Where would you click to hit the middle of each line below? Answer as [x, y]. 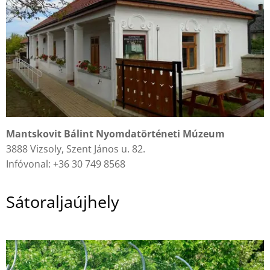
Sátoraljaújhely [63, 201]
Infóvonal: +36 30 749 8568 [67, 164]
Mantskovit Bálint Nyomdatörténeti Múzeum [115, 133]
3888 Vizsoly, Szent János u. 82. [76, 149]
